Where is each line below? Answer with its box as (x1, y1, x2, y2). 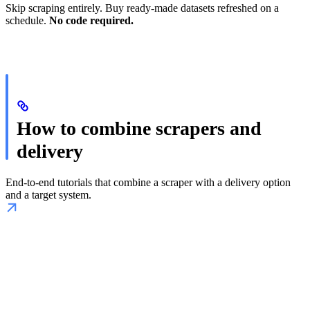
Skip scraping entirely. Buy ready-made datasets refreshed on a (6, 1, 279, 14)
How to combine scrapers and (17, 117, 262, 139)
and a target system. (6, 188, 91, 201)
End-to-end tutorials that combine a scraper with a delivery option (6, 176, 291, 188)
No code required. (49, 14, 134, 26)
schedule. (6, 14, 49, 26)
